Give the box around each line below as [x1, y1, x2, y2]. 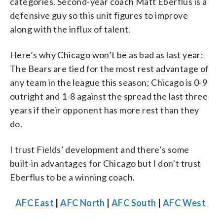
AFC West [162, 197, 206, 209]
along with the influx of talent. [10, 24, 131, 35]
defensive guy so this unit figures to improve [10, 10, 188, 21]
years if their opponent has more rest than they [10, 105, 199, 116]
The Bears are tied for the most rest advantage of [10, 63, 209, 74]
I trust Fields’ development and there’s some [10, 144, 189, 155]
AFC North [60, 197, 105, 209]
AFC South [111, 197, 156, 209]
